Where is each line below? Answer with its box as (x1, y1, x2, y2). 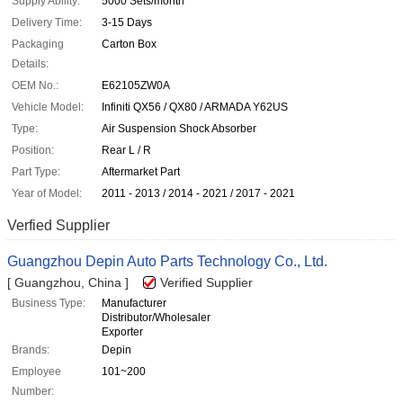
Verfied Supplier (7, 218, 110, 234)
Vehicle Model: (12, 101, 84, 114)
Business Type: (12, 297, 85, 310)
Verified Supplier (160, 275, 253, 291)
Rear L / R (102, 144, 151, 157)
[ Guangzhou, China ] (7, 275, 129, 291)
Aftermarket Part (102, 166, 180, 179)
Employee (12, 365, 61, 379)
